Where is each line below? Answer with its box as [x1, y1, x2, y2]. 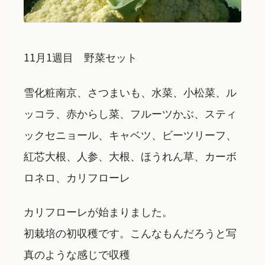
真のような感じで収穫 [24, 246, 130, 262]
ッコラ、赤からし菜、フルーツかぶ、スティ [24, 105, 237, 121]
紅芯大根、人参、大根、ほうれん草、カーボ [24, 147, 237, 163]
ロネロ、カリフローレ [24, 169, 130, 185]
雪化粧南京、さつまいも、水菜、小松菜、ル [24, 83, 237, 99]
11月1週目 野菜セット [24, 49, 137, 65]
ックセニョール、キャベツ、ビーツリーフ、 [24, 126, 237, 142]
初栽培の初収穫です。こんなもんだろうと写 [24, 225, 237, 241]
